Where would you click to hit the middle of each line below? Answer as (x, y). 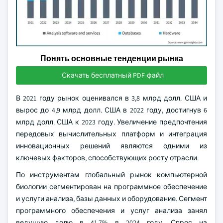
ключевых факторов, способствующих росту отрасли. (107, 158)
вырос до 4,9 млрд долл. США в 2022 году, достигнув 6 (111, 110)
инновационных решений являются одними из (111, 146)
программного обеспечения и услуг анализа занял (111, 211)
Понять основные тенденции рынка (111, 58)
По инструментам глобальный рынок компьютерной (111, 175)
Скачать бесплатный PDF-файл (112, 75)
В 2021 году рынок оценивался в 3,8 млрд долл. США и (111, 98)
